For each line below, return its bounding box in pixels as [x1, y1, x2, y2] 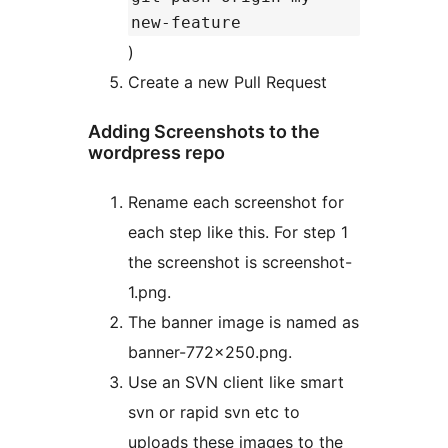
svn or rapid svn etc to [128, 402, 300, 423]
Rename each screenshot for [128, 192, 344, 213]
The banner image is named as [128, 312, 359, 333]
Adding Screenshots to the [88, 121, 320, 143]
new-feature [131, 13, 241, 33]
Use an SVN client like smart [128, 372, 344, 393]
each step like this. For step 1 [128, 222, 348, 243]
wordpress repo [88, 142, 225, 164]
